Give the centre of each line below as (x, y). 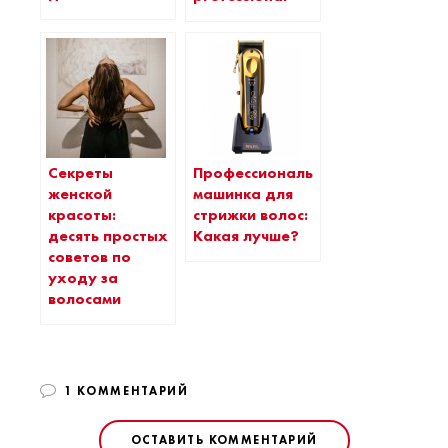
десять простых (108, 236)
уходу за (83, 278)
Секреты (80, 173)
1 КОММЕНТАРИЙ (126, 391)
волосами (84, 299)
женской (80, 194)
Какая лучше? (246, 236)
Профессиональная (266, 173)
